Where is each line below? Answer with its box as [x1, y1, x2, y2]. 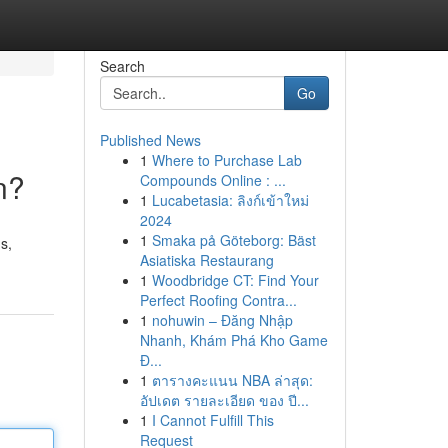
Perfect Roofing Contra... [139, 290, 297, 310]
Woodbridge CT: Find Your [151, 270, 319, 290]
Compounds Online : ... [139, 170, 286, 190]
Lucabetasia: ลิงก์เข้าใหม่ [151, 190, 309, 210]
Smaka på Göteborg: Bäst [151, 230, 316, 250]
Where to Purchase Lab [151, 150, 302, 170]
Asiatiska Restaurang [139, 250, 274, 270]
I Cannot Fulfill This [151, 410, 274, 430]
